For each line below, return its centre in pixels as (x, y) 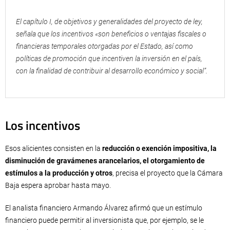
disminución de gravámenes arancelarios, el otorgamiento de (105, 161)
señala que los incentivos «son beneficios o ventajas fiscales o (111, 34)
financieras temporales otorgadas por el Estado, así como (104, 46)
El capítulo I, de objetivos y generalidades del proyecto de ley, (109, 22)
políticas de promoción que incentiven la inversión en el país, (109, 59)
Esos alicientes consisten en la (54, 148)
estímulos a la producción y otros (59, 173)
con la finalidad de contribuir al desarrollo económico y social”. (112, 71)
